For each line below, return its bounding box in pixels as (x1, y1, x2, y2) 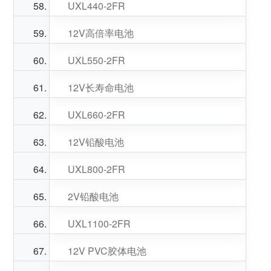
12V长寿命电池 (67, 80, 134, 94)
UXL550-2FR (67, 53, 125, 67)
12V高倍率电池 (67, 26, 134, 40)
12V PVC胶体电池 (67, 244, 146, 258)
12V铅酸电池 (67, 135, 124, 149)
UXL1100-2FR (67, 217, 131, 230)
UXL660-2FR (67, 108, 125, 122)
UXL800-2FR (67, 162, 125, 176)
